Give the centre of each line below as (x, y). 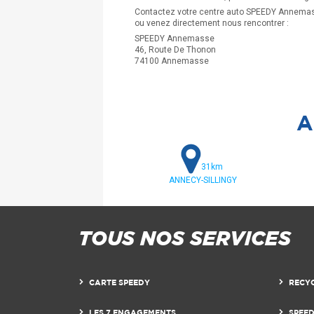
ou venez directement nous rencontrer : (212, 23)
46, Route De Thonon (175, 49)
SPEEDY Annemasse (175, 38)
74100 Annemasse (172, 61)
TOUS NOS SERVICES (185, 238)
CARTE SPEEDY (120, 282)
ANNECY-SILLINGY (203, 180)
